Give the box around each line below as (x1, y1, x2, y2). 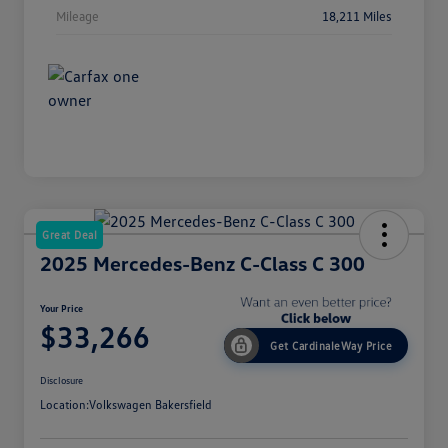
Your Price (40, 302, 83, 315)
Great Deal (42, 228, 97, 242)
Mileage (56, 8, 99, 25)
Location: (40, 397, 89, 413)
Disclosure (40, 374, 83, 387)
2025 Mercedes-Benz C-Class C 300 (40, 251, 365, 276)
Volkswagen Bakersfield (89, 397, 212, 413)
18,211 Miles (322, 8, 392, 25)
